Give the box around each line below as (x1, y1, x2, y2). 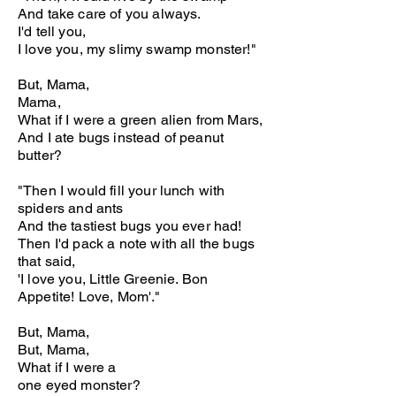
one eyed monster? (18, 377, 141, 393)
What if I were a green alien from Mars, (18, 111, 263, 128)
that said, (18, 253, 76, 270)
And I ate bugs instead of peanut (18, 129, 225, 146)
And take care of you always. (18, 5, 202, 22)
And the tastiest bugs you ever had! (18, 217, 242, 234)
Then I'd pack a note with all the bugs (18, 235, 255, 252)
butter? (18, 147, 63, 164)
